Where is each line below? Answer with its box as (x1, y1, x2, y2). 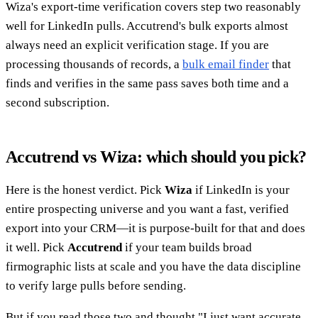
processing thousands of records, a (6, 57, 182, 72)
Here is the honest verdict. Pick (6, 183, 165, 197)
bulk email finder (182, 57, 269, 72)
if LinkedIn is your (192, 183, 290, 197)
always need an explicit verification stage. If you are (6, 38, 269, 53)
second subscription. (6, 96, 109, 110)
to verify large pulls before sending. (6, 279, 186, 293)
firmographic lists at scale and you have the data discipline (6, 260, 301, 274)
